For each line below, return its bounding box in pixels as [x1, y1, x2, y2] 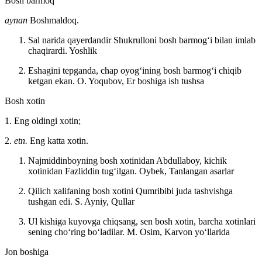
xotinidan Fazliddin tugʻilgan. [28, 166, 139, 176]
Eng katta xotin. [30, 135, 88, 146]
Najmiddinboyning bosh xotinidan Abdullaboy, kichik [28, 155, 227, 166]
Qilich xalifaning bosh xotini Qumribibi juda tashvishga [28, 185, 233, 196]
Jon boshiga [5, 246, 49, 257]
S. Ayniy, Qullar [75, 196, 135, 206]
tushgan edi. [28, 196, 75, 206]
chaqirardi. [28, 45, 69, 56]
